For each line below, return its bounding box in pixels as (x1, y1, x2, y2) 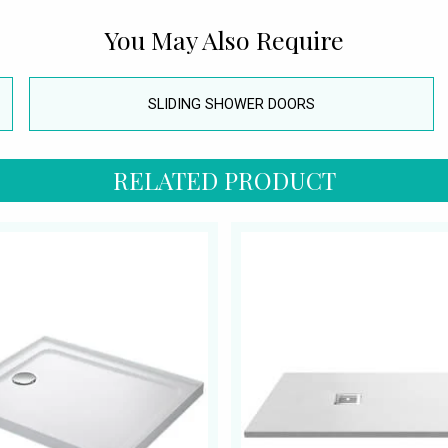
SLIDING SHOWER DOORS (148, 95, 315, 113)
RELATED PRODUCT (112, 164, 336, 197)
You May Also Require (104, 22, 344, 56)
